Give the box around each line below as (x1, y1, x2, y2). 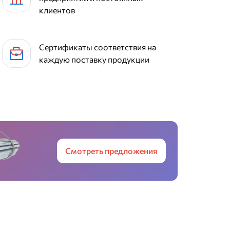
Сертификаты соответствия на (39, 42, 156, 52)
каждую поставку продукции (39, 54, 149, 64)
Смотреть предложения (65, 145, 158, 156)
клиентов (39, 5, 75, 15)
